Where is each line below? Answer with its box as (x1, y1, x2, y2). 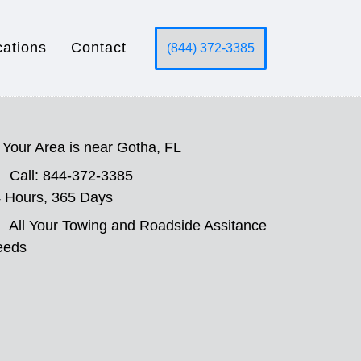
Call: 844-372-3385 (10, 168, 133, 184)
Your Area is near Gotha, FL (2, 139, 181, 156)
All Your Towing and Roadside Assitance (9, 218, 267, 234)
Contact (71, 39, 127, 56)
